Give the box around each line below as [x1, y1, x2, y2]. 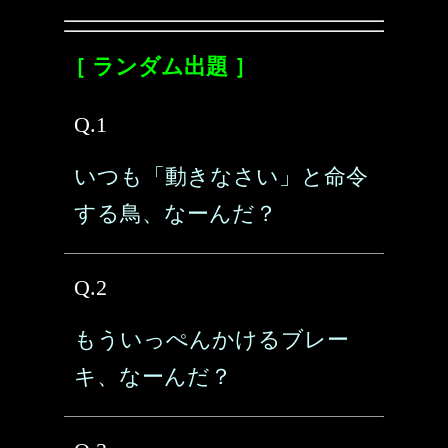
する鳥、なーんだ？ [74, 201, 277, 226]
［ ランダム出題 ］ [64, 54, 256, 79]
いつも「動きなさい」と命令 [74, 164, 368, 189]
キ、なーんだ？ [74, 364, 232, 389]
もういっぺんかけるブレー [74, 327, 349, 352]
